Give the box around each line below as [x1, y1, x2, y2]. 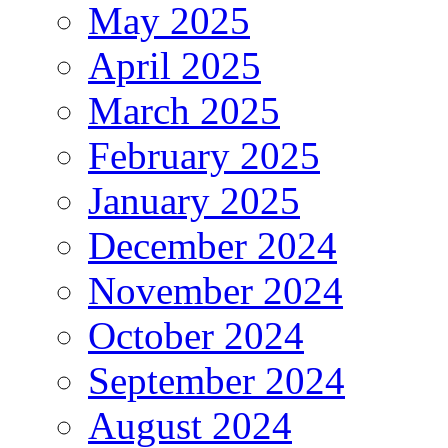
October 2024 [88, 313, 304, 357]
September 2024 [88, 358, 345, 402]
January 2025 [88, 178, 300, 222]
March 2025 [88, 88, 280, 132]
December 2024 [88, 223, 337, 267]
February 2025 [88, 133, 320, 177]
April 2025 [88, 43, 261, 87]
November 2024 [88, 268, 343, 312]
